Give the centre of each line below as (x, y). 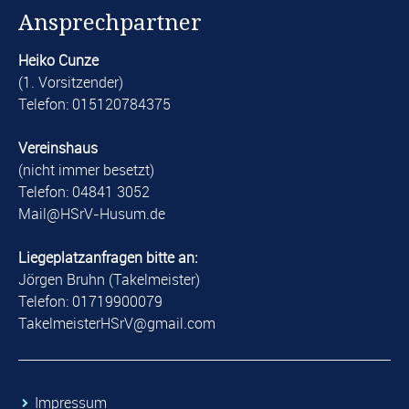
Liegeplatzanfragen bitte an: (108, 258)
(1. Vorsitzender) (71, 83)
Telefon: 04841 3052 (84, 192)
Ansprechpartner (110, 23)
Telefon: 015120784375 (94, 105)
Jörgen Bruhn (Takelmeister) (109, 280)
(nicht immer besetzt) (86, 170)
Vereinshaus (58, 148)
